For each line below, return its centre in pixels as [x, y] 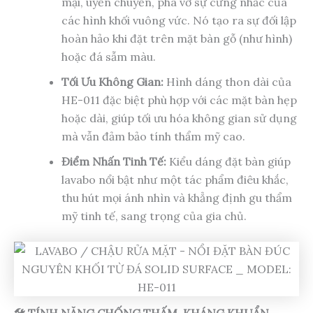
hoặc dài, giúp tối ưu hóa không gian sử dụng [179, 118]
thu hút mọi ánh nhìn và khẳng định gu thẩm [177, 198]
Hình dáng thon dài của [227, 82]
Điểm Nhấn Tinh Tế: [114, 162]
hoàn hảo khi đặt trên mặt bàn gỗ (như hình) [177, 39]
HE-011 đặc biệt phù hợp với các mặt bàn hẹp [179, 100]
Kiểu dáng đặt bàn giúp [228, 162]
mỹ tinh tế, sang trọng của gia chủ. [154, 216]
